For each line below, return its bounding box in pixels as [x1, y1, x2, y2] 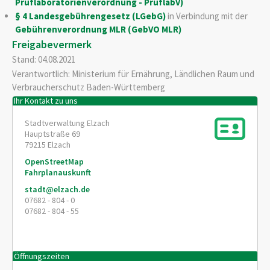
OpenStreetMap [25, 156, 84, 168]
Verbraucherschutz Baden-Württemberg [12, 81, 165, 93]
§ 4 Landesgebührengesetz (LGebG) [14, 10, 166, 22]
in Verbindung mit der [165, 10, 248, 22]
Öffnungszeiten [14, 250, 70, 262]
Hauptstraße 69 [25, 128, 80, 140]
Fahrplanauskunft [25, 167, 91, 178]
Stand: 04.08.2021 [12, 53, 75, 65]
